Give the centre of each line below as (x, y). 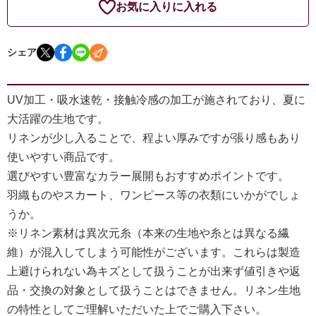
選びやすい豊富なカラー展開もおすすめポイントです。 (148, 176)
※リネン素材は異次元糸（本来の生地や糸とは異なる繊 (148, 233)
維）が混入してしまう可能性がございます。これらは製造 (154, 253)
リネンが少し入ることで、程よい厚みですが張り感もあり (154, 138)
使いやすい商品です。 (63, 157)
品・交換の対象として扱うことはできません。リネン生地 (154, 291)
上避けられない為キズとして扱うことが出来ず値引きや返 (154, 272)
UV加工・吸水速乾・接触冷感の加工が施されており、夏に (156, 100)
